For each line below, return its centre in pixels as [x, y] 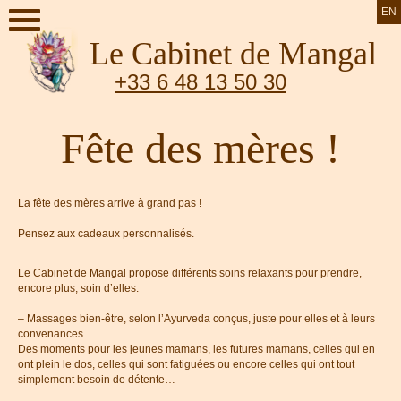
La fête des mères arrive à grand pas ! [110, 203]
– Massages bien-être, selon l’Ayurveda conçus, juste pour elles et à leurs [196, 319]
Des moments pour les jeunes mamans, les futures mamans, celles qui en [196, 349]
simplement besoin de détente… [97, 380]
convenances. [52, 334]
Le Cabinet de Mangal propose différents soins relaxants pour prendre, [190, 273]
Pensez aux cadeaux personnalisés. [106, 234]
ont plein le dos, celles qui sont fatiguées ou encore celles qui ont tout [186, 364]
